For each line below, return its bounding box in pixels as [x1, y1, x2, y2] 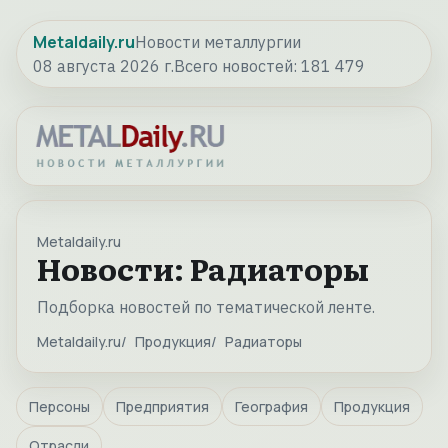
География [235, 397, 308, 417]
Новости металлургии [135, 32, 301, 52]
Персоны [29, 397, 90, 417]
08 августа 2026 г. [33, 56, 174, 76]
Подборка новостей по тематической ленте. [37, 297, 375, 318]
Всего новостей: [174, 56, 301, 76]
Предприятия [116, 397, 209, 417]
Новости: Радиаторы [37, 246, 369, 291]
